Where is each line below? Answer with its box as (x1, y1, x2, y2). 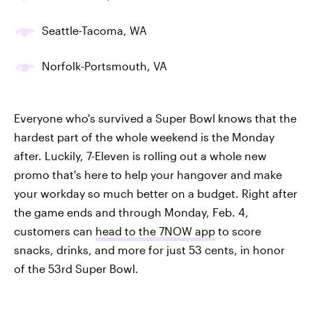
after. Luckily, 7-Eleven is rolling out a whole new (14, 148, 267, 162)
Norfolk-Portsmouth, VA (42, 58, 167, 72)
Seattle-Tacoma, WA (42, 23, 147, 37)
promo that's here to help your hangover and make (14, 167, 282, 181)
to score (215, 224, 261, 237)
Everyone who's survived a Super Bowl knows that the (14, 111, 297, 125)
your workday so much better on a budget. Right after (14, 186, 297, 200)
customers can (14, 224, 95, 237)
